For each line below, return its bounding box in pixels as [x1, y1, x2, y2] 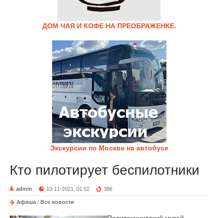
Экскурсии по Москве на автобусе [50, 144, 168, 152]
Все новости [40, 199, 74, 205]
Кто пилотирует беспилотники [10, 163, 200, 178]
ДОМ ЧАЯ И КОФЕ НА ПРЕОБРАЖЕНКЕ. [42, 22, 176, 30]
